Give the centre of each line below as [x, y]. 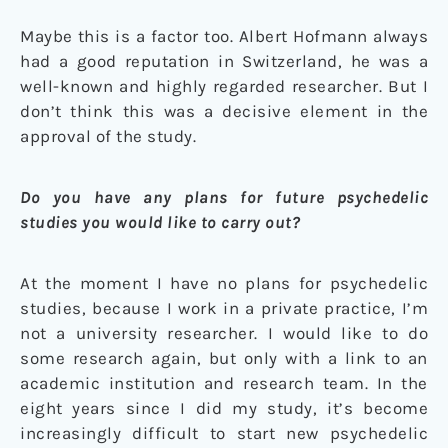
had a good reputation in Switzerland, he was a [224, 61]
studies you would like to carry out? [160, 222]
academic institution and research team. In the [224, 383]
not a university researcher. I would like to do [224, 333]
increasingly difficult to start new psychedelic [224, 433]
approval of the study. [108, 136]
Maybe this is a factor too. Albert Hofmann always [224, 36]
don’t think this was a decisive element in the [224, 111]
